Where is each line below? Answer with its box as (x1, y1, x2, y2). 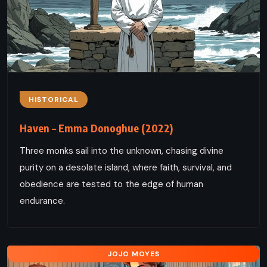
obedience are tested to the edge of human (20, 178, 203, 190)
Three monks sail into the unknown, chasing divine (20, 144, 223, 157)
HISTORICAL (29, 94, 79, 104)
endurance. (20, 194, 65, 207)
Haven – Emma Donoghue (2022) (20, 120, 173, 135)
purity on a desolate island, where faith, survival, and (20, 161, 232, 173)
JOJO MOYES (107, 249, 160, 259)
